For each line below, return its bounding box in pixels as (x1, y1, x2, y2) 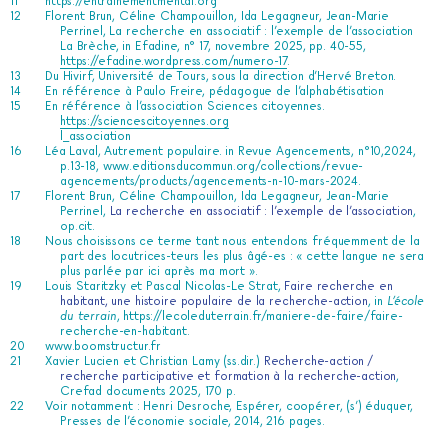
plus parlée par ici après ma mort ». (60, 263, 258, 279)
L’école (387, 293, 424, 309)
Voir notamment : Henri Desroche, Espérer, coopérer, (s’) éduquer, (45, 398, 414, 414)
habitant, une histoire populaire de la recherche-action (60, 293, 368, 309)
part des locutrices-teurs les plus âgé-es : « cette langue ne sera (60, 248, 425, 264)
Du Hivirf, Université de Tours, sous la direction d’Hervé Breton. (45, 68, 397, 84)
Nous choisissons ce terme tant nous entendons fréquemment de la (45, 233, 420, 249)
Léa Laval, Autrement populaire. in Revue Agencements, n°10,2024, (45, 143, 416, 159)
